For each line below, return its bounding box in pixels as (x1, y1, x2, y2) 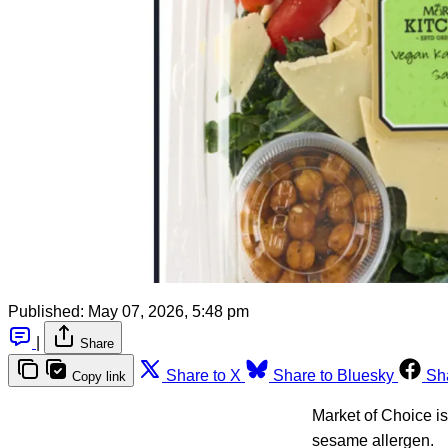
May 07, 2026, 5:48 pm (88, 302, 249, 320)
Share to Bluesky (273, 366, 394, 384)
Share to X (166, 366, 241, 384)
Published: (8, 302, 84, 320)
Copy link (72, 368, 126, 384)
